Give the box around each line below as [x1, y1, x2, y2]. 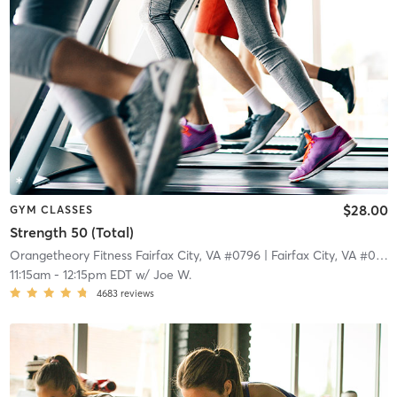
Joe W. [152, 267, 191, 284]
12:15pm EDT [62, 267, 132, 284]
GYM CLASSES [9, 202, 93, 216]
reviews [120, 287, 154, 300]
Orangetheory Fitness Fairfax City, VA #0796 [9, 247, 261, 264]
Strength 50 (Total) [9, 223, 134, 242]
